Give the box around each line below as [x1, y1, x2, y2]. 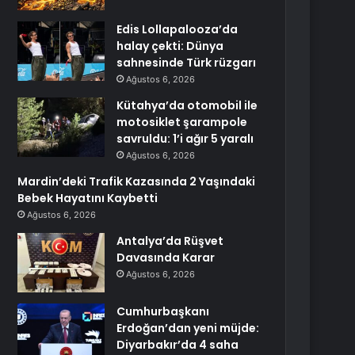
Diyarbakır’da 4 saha [116, 337, 239, 353]
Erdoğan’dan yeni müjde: [116, 320, 260, 336]
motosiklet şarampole [116, 114, 248, 130]
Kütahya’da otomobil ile [116, 97, 258, 113]
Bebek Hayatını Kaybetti [17, 190, 158, 206]
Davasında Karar [116, 250, 216, 265]
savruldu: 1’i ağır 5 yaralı [116, 131, 254, 147]
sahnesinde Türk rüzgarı [116, 55, 257, 71]
